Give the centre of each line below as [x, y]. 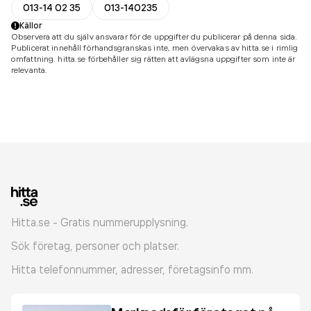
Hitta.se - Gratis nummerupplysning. [100, 222]
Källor [31, 25]
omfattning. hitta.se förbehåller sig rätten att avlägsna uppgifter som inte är [153, 59]
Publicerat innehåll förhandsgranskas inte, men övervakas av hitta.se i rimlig [155, 48]
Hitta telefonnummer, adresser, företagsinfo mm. [132, 269]
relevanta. [30, 70]
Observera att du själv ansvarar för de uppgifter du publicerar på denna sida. [154, 36]
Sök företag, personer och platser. [95, 246]
